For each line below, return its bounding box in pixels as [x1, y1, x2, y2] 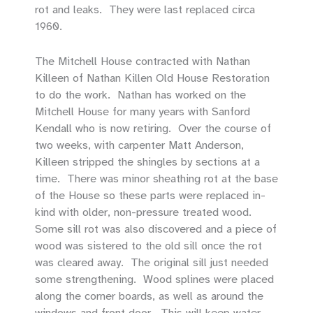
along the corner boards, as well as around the [35, 289, 263, 304]
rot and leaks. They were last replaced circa [35, 1, 255, 17]
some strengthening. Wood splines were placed [35, 272, 274, 287]
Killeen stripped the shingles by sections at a [35, 154, 260, 170]
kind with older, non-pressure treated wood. [35, 205, 255, 220]
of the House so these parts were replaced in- [35, 188, 265, 203]
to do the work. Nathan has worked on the [35, 87, 246, 103]
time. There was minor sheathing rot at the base [35, 171, 278, 187]
